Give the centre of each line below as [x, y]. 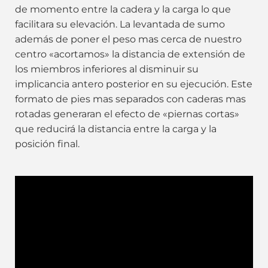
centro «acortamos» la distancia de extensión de [130, 54]
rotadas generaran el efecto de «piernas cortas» [127, 114]
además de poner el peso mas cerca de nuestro [128, 39]
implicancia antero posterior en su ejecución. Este [134, 84]
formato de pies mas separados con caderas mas [130, 99]
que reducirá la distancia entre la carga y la [116, 129]
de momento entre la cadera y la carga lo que [123, 10]
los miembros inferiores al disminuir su [107, 69]
